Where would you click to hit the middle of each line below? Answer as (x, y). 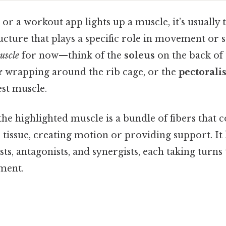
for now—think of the (72, 55)
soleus (139, 55)
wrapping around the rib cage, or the (91, 72)
